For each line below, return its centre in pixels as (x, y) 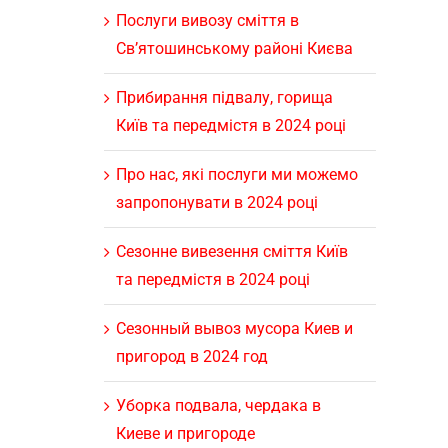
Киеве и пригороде (185, 433)
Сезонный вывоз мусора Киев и (234, 328)
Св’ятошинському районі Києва (234, 48)
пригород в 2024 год (191, 356)
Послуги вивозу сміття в (207, 20)
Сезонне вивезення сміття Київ (231, 251)
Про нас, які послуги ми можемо (236, 174)
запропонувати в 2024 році (216, 202)
